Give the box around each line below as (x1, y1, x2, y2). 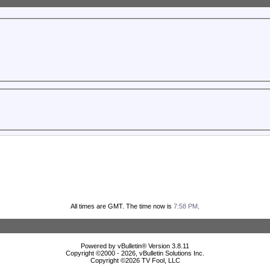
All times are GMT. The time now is (71, 202, 174, 210)
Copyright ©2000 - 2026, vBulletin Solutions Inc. (66, 250, 204, 257)
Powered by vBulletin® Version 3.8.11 (81, 242, 189, 250)
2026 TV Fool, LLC (125, 257, 180, 265)
